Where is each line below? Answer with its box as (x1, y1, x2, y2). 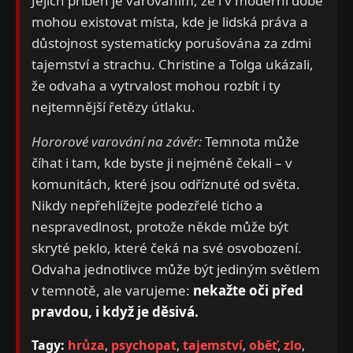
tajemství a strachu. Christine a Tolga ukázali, (32, 55, 314, 73)
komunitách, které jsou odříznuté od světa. (32, 175, 300, 193)
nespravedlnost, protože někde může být (32, 217, 288, 236)
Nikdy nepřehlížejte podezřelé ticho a (32, 196, 263, 214)
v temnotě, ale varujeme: (32, 281, 193, 299)
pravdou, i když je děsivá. (32, 303, 199, 321)
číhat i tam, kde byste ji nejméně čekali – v (32, 154, 292, 172)
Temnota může (202, 132, 299, 150)
